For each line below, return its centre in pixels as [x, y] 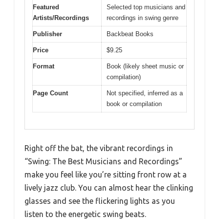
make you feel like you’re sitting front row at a [106, 175]
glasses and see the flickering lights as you [100, 201]
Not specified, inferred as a [145, 93]
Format [44, 66]
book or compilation [134, 104]
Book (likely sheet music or [145, 66]
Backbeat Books [130, 34]
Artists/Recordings [61, 18]
